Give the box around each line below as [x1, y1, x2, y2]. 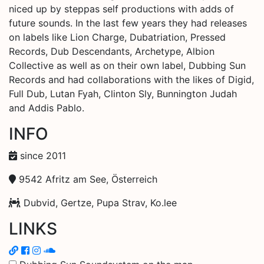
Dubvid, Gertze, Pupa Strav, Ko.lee [21, 196, 177, 209]
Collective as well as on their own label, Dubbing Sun [9, 59, 246, 71]
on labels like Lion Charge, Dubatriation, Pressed [9, 31, 226, 43]
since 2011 [17, 149, 66, 161]
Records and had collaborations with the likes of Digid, [9, 73, 254, 85]
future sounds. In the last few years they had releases [9, 16, 247, 29]
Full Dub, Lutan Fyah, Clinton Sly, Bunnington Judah [9, 87, 237, 100]
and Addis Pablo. [9, 101, 84, 114]
